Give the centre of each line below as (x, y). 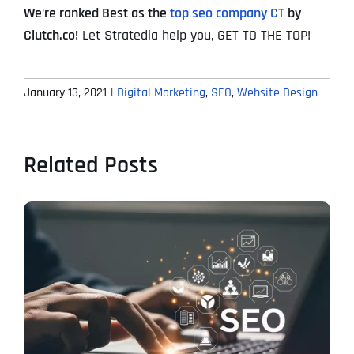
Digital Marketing (161, 93)
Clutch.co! (51, 36)
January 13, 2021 (65, 93)
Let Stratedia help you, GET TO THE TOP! (196, 36)
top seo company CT (227, 13)
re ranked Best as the (107, 13)
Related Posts (91, 166)
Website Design (277, 93)
